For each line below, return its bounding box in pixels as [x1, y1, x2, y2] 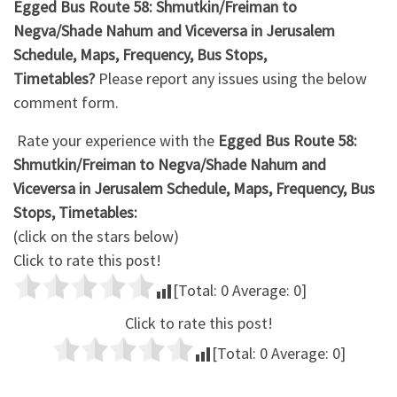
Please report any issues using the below [95, 67, 367, 89]
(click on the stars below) [13, 225, 179, 246]
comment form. [13, 91, 119, 113]
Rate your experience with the [13, 129, 214, 151]
